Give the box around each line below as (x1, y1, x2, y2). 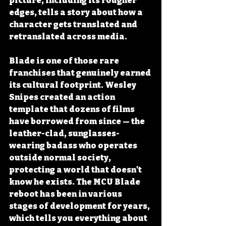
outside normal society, (9, 153, 112, 162)
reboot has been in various (9, 189, 124, 199)
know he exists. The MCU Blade (9, 177, 142, 187)
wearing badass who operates (9, 141, 139, 150)
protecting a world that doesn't (9, 165, 143, 175)
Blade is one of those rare (9, 56, 121, 66)
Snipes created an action (9, 92, 117, 102)
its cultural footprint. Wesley (9, 80, 138, 90)
